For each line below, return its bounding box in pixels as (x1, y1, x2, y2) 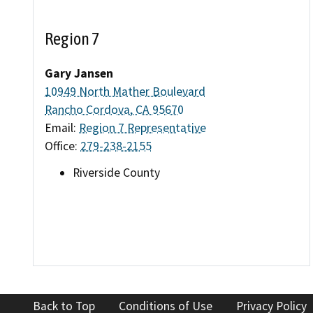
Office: (45, 138, 80, 154)
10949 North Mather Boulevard (45, 84, 205, 100)
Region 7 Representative (79, 120, 206, 136)
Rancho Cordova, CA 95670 (45, 102, 184, 118)
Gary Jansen (45, 66, 113, 82)
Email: (45, 120, 79, 136)
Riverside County (73, 164, 160, 180)
